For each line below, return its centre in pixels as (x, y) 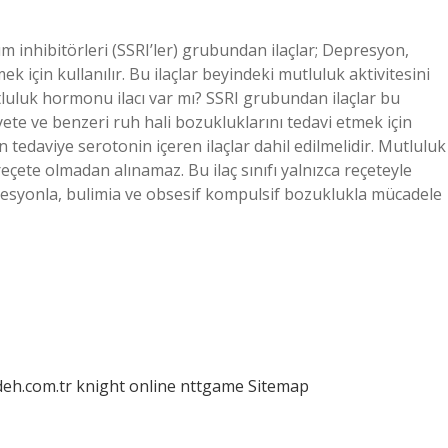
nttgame (212, 386)
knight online (126, 386)
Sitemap (278, 386)
